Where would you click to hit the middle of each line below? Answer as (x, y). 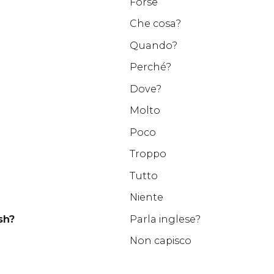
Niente (146, 197)
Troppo (148, 154)
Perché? (150, 67)
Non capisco (160, 241)
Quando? (153, 45)
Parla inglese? (165, 219)
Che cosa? (155, 24)
